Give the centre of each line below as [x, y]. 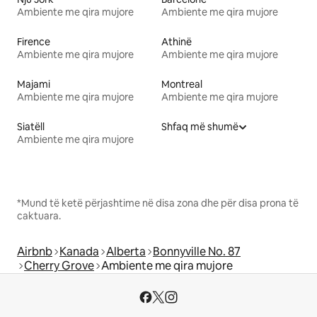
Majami [34, 85]
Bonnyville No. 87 [197, 252]
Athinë [177, 42]
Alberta [126, 252]
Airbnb [35, 252]
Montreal [182, 85]
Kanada [79, 252]
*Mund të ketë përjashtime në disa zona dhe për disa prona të [158, 203]
